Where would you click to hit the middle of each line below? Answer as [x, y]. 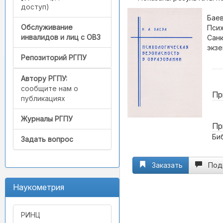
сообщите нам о [50, 89]
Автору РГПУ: [44, 79]
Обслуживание [47, 27]
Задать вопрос [47, 139]
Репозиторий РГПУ [54, 58]
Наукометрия [39, 187]
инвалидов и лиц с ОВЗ [61, 37]
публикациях [43, 99]
